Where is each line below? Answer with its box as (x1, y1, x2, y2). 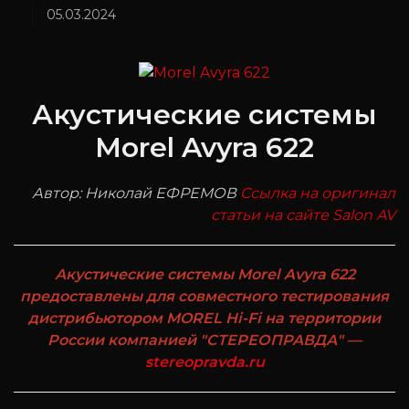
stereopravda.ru (144, 353, 265, 372)
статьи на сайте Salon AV (211, 206, 395, 225)
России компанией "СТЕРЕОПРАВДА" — (47, 331, 362, 350)
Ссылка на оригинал (240, 184, 395, 203)
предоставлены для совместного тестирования (20, 288, 389, 306)
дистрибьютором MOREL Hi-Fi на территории (28, 309, 381, 328)
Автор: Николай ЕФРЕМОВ (32, 184, 240, 203)
